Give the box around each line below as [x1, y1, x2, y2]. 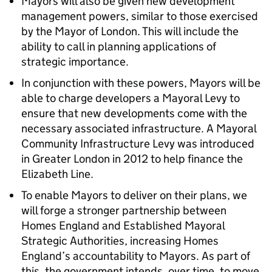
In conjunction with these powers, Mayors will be [21, 76, 260, 90]
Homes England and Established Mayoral [21, 219, 225, 233]
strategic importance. [21, 55, 129, 69]
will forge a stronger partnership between [21, 203, 226, 217]
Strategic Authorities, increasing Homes [21, 234, 219, 248]
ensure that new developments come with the [21, 106, 247, 120]
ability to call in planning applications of [21, 39, 216, 53]
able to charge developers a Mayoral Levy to [21, 91, 240, 105]
